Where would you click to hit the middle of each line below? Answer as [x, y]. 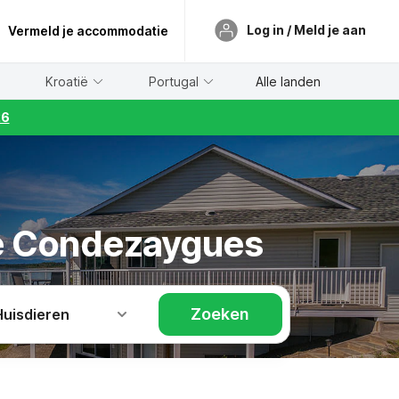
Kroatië [67, 81]
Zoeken [220, 314]
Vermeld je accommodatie [88, 31]
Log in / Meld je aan [306, 29]
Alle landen [288, 81]
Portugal [174, 81]
